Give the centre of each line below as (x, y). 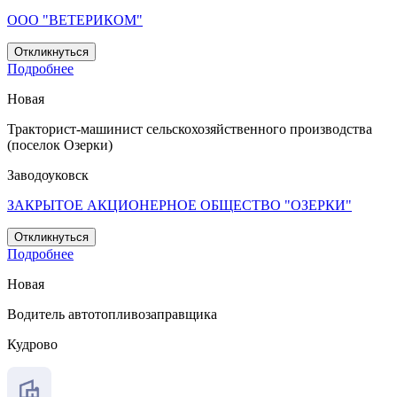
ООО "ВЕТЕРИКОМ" (75, 20)
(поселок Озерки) (60, 145)
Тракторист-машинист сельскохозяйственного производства (190, 129)
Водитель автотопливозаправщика (112, 315)
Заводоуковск (48, 175)
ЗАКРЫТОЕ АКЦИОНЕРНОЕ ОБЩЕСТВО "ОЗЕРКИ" (179, 206)
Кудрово (32, 345)
